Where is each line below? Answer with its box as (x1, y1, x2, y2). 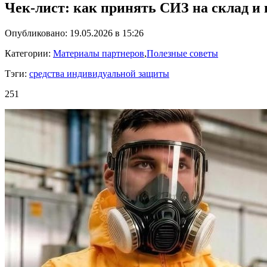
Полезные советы (147, 48, 218, 58)
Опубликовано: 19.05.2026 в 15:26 (5, 28, 144, 38)
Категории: (5, 48, 53, 58)
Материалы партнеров (53, 48, 144, 58)
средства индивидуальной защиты (29, 69, 169, 79)
